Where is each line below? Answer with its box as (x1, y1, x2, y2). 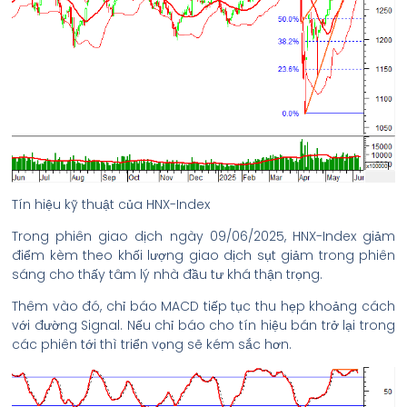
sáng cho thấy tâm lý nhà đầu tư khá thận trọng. (12, 264, 323, 283)
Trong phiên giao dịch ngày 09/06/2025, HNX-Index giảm (12, 226, 395, 245)
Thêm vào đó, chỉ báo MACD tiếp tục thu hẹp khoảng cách (12, 296, 395, 315)
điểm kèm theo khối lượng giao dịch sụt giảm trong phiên (12, 245, 395, 264)
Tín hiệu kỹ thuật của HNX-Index (12, 194, 210, 213)
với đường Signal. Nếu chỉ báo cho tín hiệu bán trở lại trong (12, 315, 395, 334)
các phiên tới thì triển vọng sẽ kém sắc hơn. (12, 334, 292, 353)
